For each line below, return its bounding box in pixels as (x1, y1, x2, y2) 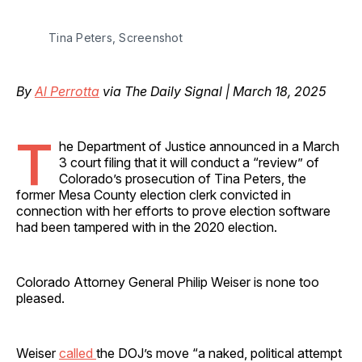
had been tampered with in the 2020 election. (16, 218, 280, 235)
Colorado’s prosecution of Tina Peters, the (59, 170, 306, 187)
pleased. (16, 289, 65, 306)
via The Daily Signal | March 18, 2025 (99, 82, 326, 99)
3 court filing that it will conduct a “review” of (59, 154, 319, 170)
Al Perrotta (35, 82, 99, 99)
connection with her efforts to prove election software (16, 202, 330, 219)
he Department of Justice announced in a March (59, 137, 339, 154)
